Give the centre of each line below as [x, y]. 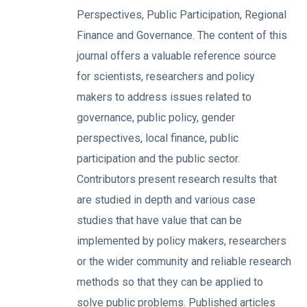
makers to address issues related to [164, 97]
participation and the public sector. [158, 159]
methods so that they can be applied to [170, 282]
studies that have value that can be [159, 220]
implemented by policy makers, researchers [182, 241]
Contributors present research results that [177, 179]
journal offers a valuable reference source [176, 56]
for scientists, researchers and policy [166, 76]
